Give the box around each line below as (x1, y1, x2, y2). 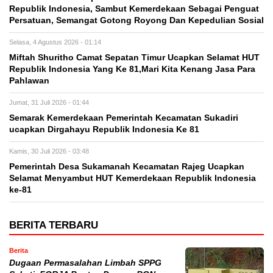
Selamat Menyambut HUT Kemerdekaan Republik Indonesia (9, 173, 256, 183)
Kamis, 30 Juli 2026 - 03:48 (9, 147, 89, 155)
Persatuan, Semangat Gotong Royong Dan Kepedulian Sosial (9, 15, 264, 25)
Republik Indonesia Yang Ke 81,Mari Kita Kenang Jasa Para (9, 64, 255, 74)
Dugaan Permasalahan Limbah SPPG (9, 258, 161, 268)
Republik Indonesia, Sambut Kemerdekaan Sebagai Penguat (9, 4, 259, 13)
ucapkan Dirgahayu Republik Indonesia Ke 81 (9, 124, 199, 134)
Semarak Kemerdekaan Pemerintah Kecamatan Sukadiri (9, 113, 238, 122)
